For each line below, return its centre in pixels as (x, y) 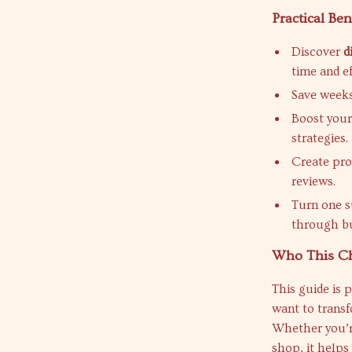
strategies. (320, 138)
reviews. (314, 181)
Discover (318, 52)
